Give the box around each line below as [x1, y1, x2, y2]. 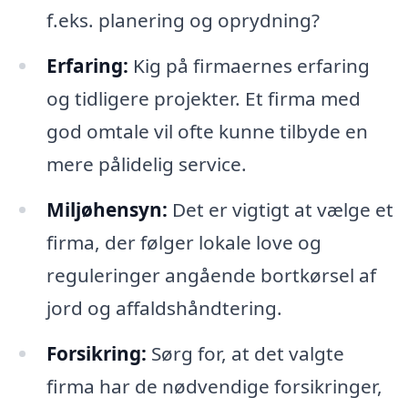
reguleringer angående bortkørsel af [46, 262, 376, 289]
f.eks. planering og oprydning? [46, 7, 320, 34]
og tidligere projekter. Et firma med [46, 86, 361, 112]
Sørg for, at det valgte [146, 340, 344, 366]
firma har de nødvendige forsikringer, [46, 372, 382, 399]
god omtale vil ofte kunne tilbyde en [46, 118, 368, 145]
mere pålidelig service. [46, 151, 247, 178]
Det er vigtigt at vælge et [167, 197, 393, 223]
